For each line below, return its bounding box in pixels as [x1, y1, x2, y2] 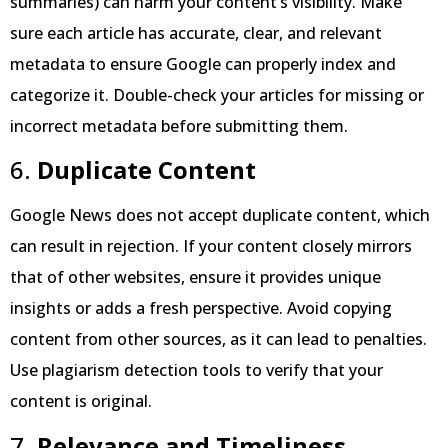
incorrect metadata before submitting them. [10, 114, 348, 137]
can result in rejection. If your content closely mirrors [10, 235, 412, 258]
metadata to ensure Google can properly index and [10, 52, 396, 75]
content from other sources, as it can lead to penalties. [10, 328, 427, 351]
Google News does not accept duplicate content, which [10, 204, 430, 227]
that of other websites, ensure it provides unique [10, 266, 381, 289]
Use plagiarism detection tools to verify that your [10, 359, 383, 382]
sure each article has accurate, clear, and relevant [10, 21, 382, 44]
